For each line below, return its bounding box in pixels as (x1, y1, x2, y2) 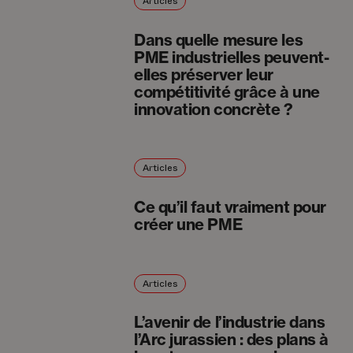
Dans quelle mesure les (133, 29, 303, 50)
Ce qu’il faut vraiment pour (133, 197, 326, 217)
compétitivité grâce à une (133, 81, 320, 102)
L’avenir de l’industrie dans (133, 312, 325, 333)
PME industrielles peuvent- (133, 46, 329, 67)
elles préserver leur (133, 64, 273, 84)
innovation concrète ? (133, 98, 293, 119)
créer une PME (133, 214, 243, 235)
